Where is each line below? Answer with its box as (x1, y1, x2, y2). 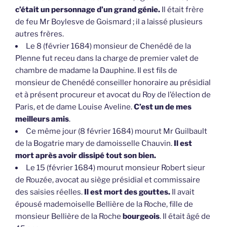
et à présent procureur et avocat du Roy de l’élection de (15, 90, 211, 100)
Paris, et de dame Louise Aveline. (15, 102, 134, 112)
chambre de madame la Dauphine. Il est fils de (15, 66, 177, 75)
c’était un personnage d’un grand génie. (15, 5, 160, 15)
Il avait (170, 187, 195, 197)
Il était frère (160, 5, 204, 15)
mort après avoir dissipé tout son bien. (15, 151, 156, 161)
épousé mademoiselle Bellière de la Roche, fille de (15, 200, 193, 209)
